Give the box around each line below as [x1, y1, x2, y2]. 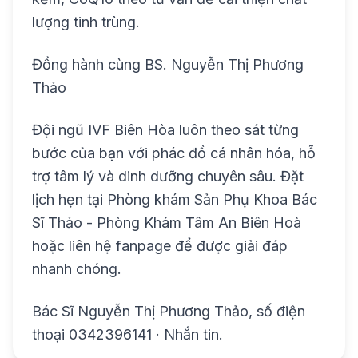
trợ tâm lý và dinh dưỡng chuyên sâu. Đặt [32, 168, 304, 185]
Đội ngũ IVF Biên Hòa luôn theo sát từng [32, 121, 299, 139]
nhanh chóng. [32, 261, 121, 278]
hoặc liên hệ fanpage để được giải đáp [32, 237, 288, 255]
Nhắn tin [164, 326, 219, 344]
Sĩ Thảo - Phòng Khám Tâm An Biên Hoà [32, 214, 301, 232]
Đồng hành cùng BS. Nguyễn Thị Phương [32, 56, 304, 74]
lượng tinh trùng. [32, 14, 140, 31]
